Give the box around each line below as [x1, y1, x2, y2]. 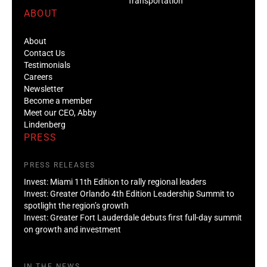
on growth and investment [24, 224, 121, 234]
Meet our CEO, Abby [24, 107, 97, 117]
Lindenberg [24, 119, 66, 129]
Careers [24, 72, 52, 82]
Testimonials [24, 60, 70, 70]
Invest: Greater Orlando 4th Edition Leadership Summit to [24, 188, 234, 198]
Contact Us [24, 48, 65, 58]
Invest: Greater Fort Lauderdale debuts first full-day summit [24, 212, 242, 222]
